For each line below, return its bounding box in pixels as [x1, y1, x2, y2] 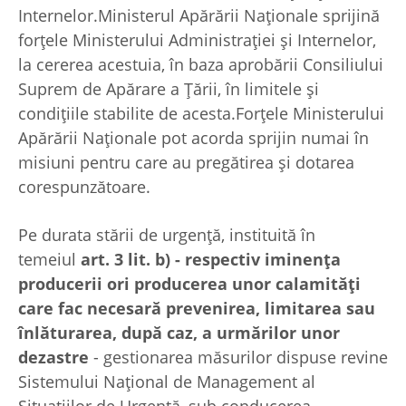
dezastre [18, 346, 93, 369]
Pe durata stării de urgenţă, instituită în [18, 224, 315, 246]
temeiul [18, 248, 81, 271]
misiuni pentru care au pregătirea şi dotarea [18, 151, 354, 174]
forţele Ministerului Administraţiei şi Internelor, [18, 29, 376, 52]
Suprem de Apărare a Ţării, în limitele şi [18, 78, 319, 101]
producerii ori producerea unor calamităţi [18, 273, 361, 295]
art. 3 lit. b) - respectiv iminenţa [81, 248, 341, 271]
